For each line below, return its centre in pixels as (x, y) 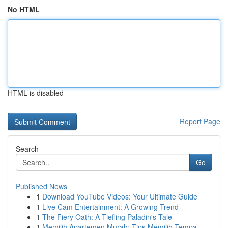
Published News (41, 186)
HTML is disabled (36, 93)
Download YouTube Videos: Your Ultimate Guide (120, 196)
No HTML (24, 9)
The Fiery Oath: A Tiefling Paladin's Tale (107, 217)
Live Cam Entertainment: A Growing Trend (110, 207)
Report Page (200, 121)
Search (27, 149)
